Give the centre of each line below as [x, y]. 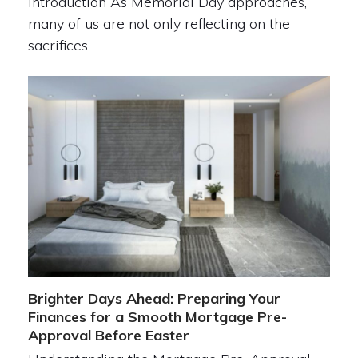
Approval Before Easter [108, 336]
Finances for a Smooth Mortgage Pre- [157, 317]
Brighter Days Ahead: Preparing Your [154, 299]
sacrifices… [62, 45]
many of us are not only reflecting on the [159, 24]
